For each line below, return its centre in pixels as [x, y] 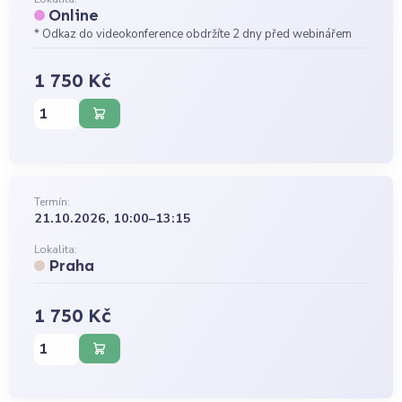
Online [74, 16]
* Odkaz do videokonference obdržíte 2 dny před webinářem [193, 35]
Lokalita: [56, 249]
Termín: [52, 202]
